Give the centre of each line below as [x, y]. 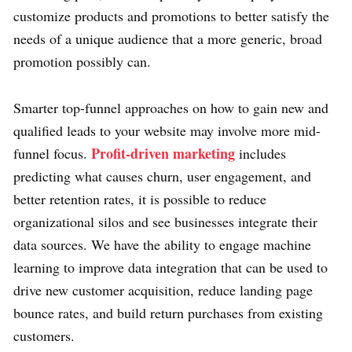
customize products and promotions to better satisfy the [171, 15]
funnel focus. [52, 153]
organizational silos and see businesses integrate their [165, 221]
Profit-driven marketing [163, 153]
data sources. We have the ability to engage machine [162, 244]
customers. [44, 335]
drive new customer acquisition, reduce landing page [163, 290]
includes [260, 153]
